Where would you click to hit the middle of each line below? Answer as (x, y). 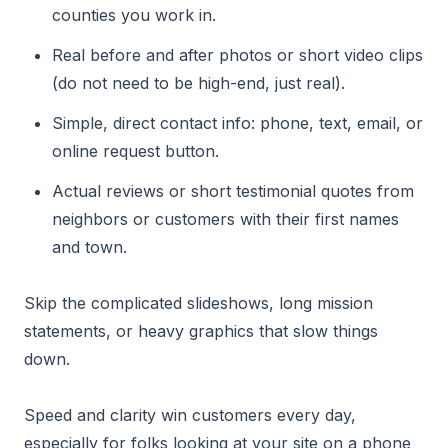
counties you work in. (134, 15)
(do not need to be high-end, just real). (198, 83)
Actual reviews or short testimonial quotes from (233, 191)
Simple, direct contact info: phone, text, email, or (237, 123)
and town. (89, 247)
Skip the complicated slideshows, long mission (198, 303)
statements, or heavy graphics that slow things (201, 331)
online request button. (135, 151)
